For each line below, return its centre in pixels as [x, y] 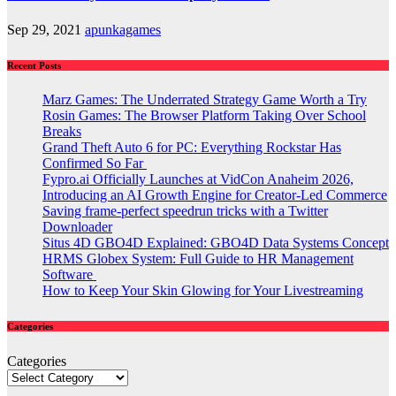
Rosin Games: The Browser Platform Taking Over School [204, 116]
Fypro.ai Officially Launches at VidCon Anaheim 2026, [198, 179]
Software [69, 275]
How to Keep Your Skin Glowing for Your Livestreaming [203, 291]
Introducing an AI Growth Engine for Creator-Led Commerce [215, 195]
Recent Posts [34, 65]
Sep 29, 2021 [46, 29]
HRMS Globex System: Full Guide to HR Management [198, 259]
